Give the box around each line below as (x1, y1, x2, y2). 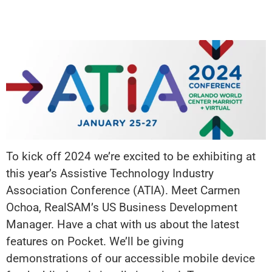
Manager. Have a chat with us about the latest (6, 218, 239, 232)
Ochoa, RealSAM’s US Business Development (6, 201, 237, 215)
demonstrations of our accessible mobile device (6, 252, 255, 266)
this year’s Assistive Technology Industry (6, 167, 214, 181)
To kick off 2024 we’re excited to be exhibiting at (6, 150, 256, 164)
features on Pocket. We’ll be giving (6, 235, 184, 249)
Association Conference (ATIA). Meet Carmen (6, 184, 240, 198)
